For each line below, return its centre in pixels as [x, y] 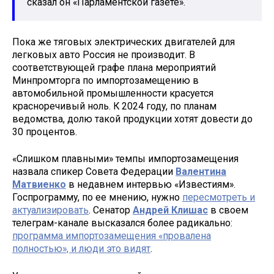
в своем [228, 210]
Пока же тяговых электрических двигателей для [124, 42]
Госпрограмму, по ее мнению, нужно [97, 198]
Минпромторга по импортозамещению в [106, 80]
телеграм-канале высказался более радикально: [122, 223]
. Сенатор [111, 210]
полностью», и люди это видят [81, 249]
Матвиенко [39, 185]
